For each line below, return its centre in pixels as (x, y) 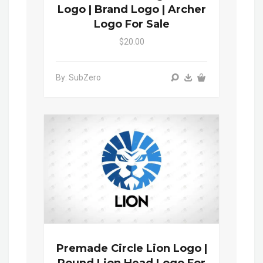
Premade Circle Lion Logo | (131, 249)
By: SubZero (78, 78)
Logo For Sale (131, 24)
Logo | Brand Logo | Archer (131, 10)
